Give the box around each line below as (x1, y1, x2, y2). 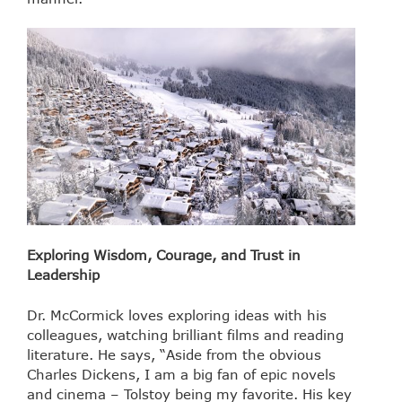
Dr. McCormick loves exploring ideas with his (27, 306, 327, 323)
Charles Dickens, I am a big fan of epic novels (27, 365, 336, 382)
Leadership (27, 267, 100, 284)
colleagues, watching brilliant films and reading (27, 326, 344, 343)
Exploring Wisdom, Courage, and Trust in (27, 247, 301, 264)
